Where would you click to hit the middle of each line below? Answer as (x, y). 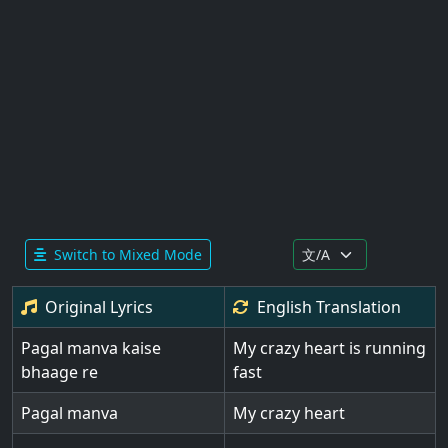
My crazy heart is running (329, 348)
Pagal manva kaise (91, 348)
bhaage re (59, 372)
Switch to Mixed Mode (128, 254)
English (284, 307)
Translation (356, 307)
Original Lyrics (99, 307)
